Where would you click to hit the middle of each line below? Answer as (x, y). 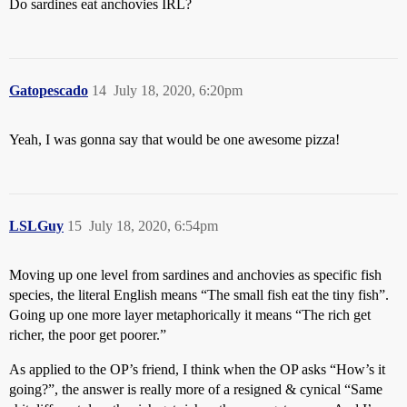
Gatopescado (49, 90)
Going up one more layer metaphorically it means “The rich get (190, 314)
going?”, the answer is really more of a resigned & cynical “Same (196, 389)
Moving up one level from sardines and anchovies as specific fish (195, 274)
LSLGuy (36, 225)
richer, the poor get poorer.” (88, 334)
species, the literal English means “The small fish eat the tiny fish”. (199, 294)
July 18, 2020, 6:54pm (154, 225)
